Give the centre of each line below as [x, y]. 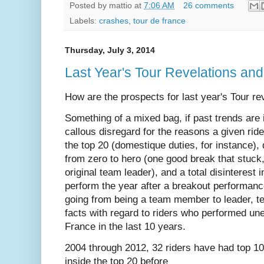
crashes [114, 21]
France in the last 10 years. [125, 226]
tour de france [159, 21]
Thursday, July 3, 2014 [110, 50]
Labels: [84, 21]
